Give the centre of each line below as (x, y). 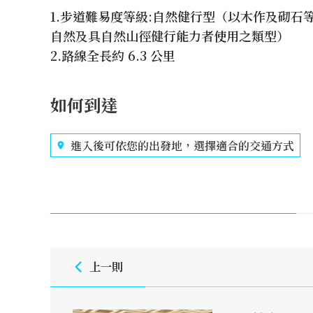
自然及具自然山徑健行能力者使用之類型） (170, 36)
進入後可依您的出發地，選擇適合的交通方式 (182, 145)
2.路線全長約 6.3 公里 (113, 55)
